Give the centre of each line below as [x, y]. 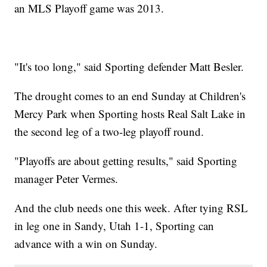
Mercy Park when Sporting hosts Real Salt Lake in [130, 114]
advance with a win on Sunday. [86, 244]
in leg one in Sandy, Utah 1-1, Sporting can [114, 226]
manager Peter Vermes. [66, 179]
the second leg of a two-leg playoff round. [109, 132]
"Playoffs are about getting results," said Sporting [126, 161]
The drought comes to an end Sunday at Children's [130, 96]
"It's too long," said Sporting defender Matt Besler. [129, 67]
